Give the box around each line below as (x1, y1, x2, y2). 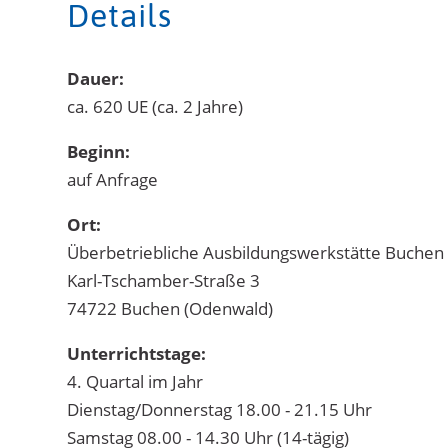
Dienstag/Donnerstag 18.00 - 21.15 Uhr (67, 397, 373, 421)
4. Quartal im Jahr (67, 369, 204, 393)
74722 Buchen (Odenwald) (67, 296, 274, 320)
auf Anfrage (67, 167, 159, 191)
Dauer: (67, 66, 125, 90)
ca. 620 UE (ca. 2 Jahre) (67, 94, 244, 118)
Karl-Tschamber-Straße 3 (67, 268, 261, 292)
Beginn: (67, 139, 131, 163)
